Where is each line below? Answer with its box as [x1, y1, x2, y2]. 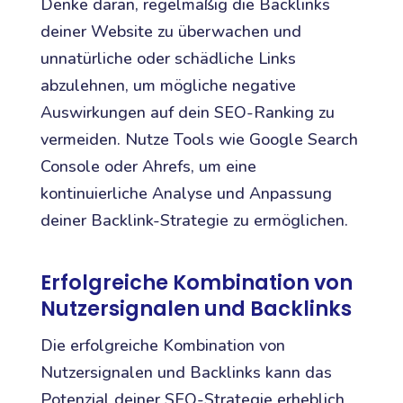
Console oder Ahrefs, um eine [40, 155, 256, 177]
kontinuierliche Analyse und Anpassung [40, 182, 332, 204]
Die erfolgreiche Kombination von [40, 335, 285, 357]
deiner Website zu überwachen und [40, 20, 301, 42]
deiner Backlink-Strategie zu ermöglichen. [40, 209, 348, 231]
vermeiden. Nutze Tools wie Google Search [40, 128, 358, 150]
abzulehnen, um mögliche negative [40, 74, 296, 96]
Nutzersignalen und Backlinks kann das [40, 362, 332, 384]
